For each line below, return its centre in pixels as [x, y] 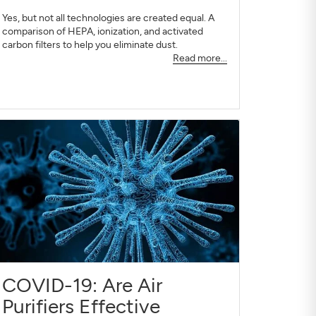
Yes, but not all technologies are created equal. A [108, 18]
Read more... [200, 59]
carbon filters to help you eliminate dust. [90, 45]
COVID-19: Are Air [82, 285]
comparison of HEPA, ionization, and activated [102, 32]
